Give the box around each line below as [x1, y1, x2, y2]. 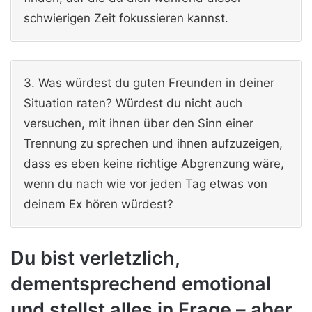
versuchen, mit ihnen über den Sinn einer [24, 116, 253, 130]
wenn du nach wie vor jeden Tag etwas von [24, 176, 267, 191]
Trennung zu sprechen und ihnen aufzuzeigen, [24, 136, 283, 150]
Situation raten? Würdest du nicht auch [24, 95, 242, 110]
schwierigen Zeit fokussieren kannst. [24, 11, 228, 26]
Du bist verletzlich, [10, 247, 180, 270]
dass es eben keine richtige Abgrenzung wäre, [24, 156, 284, 171]
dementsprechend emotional [10, 272, 271, 296]
